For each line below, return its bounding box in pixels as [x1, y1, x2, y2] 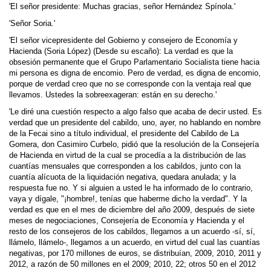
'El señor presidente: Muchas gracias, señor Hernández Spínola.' [9, 2, 235, 11]
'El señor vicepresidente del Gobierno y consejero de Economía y [9, 36, 238, 45]
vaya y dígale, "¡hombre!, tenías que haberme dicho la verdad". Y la [9, 195, 247, 203]
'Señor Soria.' [9, 19, 55, 28]
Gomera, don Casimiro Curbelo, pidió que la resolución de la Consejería [9, 140, 259, 149]
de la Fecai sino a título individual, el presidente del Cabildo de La [9, 129, 239, 138]
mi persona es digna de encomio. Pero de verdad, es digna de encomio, [9, 69, 261, 77]
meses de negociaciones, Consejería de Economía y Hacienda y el [9, 217, 244, 225]
